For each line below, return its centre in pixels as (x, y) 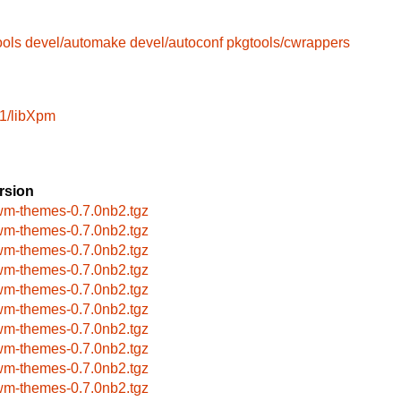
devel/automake (76, 43)
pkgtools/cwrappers (288, 43)
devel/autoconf (176, 43)
